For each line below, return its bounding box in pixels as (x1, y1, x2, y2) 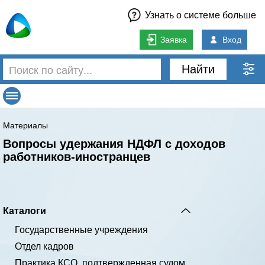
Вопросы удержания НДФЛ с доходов (3, 137, 225, 150)
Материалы (3, 121, 48, 130)
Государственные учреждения (15, 225, 148, 235)
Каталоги (3, 203, 46, 217)
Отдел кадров (15, 241, 74, 251)
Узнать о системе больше (145, 10, 256, 20)
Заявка (160, 35, 187, 44)
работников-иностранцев (3, 150, 150, 163)
